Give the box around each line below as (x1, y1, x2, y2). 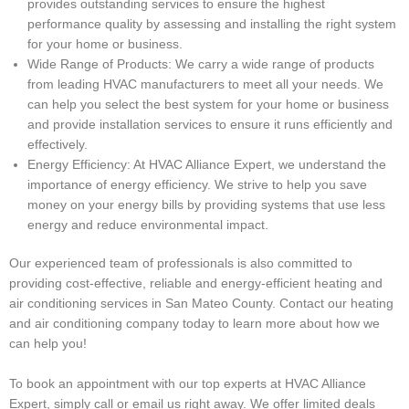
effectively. (27, 137, 88, 152)
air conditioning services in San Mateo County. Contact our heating (9, 297, 393, 311)
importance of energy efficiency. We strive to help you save (27, 177, 367, 192)
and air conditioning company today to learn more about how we (9, 317, 380, 331)
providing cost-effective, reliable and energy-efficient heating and (9, 277, 383, 291)
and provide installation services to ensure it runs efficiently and (27, 117, 393, 131)
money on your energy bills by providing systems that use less (27, 197, 385, 212)
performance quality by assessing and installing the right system (27, 16, 396, 31)
